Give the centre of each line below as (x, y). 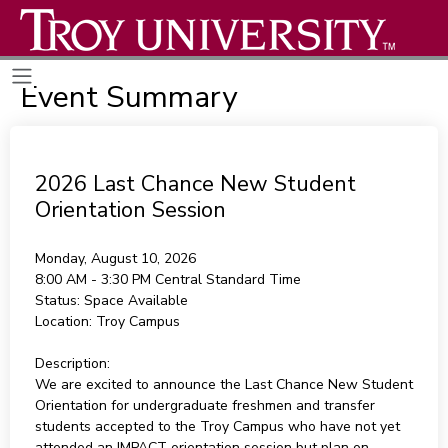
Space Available (135, 300)
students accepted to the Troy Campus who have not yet (217, 426)
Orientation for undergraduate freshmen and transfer (204, 405)
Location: (63, 321)
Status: (59, 300)
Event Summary (128, 97)
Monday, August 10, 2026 (115, 258)
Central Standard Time (227, 279)
